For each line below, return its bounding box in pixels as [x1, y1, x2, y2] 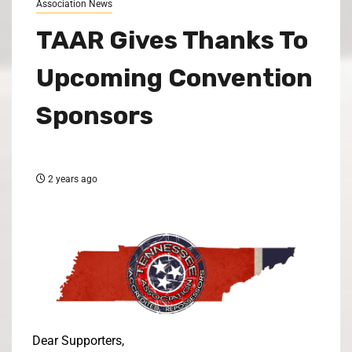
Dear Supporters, [32, 333, 124, 349]
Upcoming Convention [36, 62, 313, 93]
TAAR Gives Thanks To [36, 24, 308, 55]
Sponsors [36, 100, 153, 130]
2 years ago [46, 173, 97, 185]
